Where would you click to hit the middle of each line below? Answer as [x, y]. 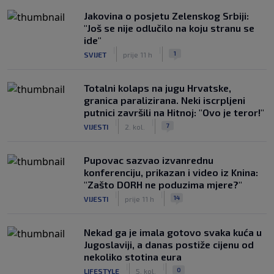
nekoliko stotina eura [133, 257]
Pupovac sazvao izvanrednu [149, 160]
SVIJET [95, 54]
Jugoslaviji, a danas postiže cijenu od [169, 244]
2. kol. [135, 126]
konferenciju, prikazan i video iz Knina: [171, 172]
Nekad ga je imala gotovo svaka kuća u [173, 232]
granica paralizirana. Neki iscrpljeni [165, 100]
